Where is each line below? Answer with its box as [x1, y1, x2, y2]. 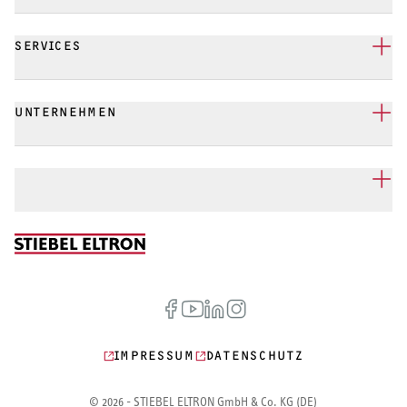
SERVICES [15, 38, 82, 55]
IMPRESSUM [114, 347, 195, 363]
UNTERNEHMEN [15, 104, 117, 121]
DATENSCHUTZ [205, 347, 304, 363]
